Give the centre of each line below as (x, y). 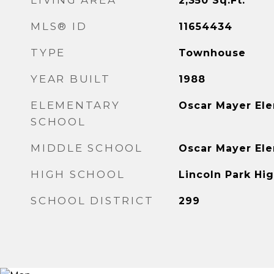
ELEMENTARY (76, 105)
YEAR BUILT (71, 79)
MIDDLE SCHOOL (87, 148)
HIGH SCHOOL (78, 174)
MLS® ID (59, 26)
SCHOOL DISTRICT (92, 201)
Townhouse (212, 53)
